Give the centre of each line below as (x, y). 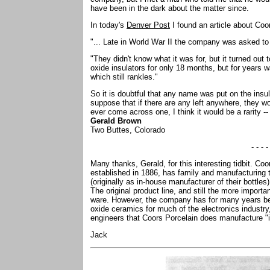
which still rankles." (124, 77)
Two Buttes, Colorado (129, 130)
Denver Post (148, 25)
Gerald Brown (116, 121)
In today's (108, 25)
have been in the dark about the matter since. (171, 8)
